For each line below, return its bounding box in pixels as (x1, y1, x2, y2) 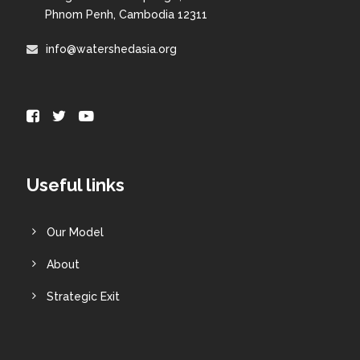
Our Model (46, 225, 104, 239)
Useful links (26, 174, 125, 195)
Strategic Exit (46, 289, 120, 303)
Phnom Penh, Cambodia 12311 (44, 7, 207, 21)
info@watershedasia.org (45, 42, 177, 55)
